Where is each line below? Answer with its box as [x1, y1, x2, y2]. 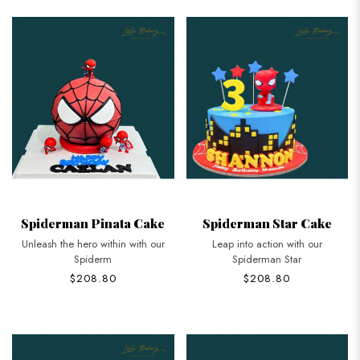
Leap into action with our [211, 236, 322, 252]
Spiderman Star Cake [202, 215, 332, 232]
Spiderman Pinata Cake [21, 215, 166, 232]
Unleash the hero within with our [21, 236, 165, 252]
